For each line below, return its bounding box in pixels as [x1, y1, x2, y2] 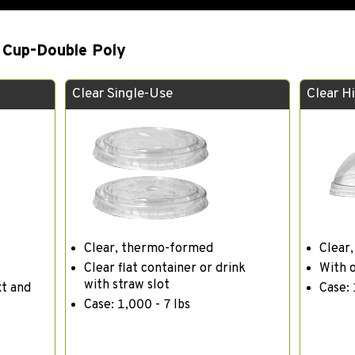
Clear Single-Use [71, 85, 173, 103]
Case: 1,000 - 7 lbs [84, 296, 191, 313]
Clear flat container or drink [84, 260, 246, 277]
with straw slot [84, 277, 170, 293]
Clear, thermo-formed [84, 240, 214, 257]
